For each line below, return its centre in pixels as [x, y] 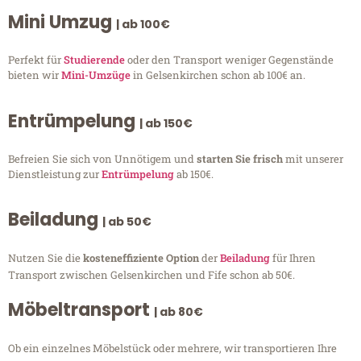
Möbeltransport [81, 310]
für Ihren [293, 258]
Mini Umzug [62, 23]
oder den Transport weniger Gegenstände [229, 60]
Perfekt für [36, 60]
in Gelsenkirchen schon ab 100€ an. [218, 75]
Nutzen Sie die [46, 258]
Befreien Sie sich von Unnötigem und [102, 158]
